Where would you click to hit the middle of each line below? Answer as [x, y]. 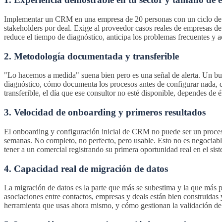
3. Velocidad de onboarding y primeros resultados [105, 112]
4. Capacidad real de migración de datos [86, 168]
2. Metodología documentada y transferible [91, 56]
